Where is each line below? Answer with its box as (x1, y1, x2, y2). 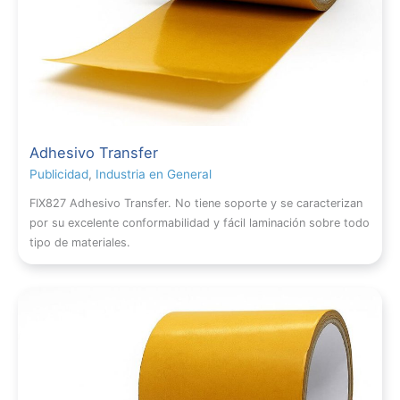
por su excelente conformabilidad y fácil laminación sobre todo (29, 216, 371, 230)
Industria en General (96, 167, 212, 182)
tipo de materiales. (29, 236, 131, 250)
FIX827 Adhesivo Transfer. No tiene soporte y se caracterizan (29, 196, 363, 211)
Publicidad (29, 167, 89, 182)
